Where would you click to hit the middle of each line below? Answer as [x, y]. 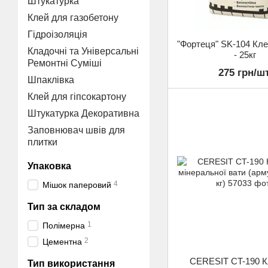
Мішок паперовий [77, 185]
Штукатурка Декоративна [83, 113]
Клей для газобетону [73, 18]
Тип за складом [64, 207]
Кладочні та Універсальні [83, 51]
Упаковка [49, 166]
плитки [42, 142]
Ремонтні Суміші [65, 63]
